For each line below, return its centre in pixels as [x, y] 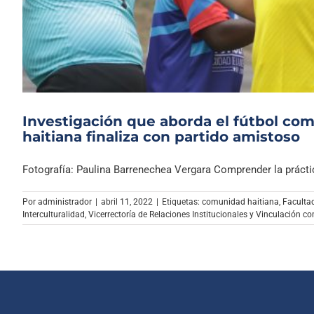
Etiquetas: [182, 202]
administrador [65, 202]
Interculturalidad [54, 215]
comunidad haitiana [240, 202]
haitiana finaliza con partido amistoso [161, 137]
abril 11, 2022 [127, 202]
